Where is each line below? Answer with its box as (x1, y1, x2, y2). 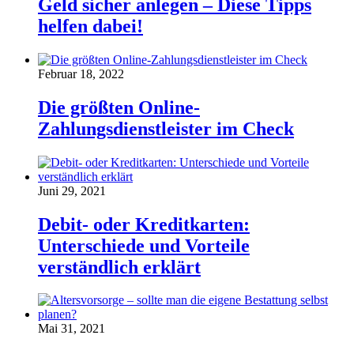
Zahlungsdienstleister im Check (38, 118, 294, 139)
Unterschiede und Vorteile (38, 235, 250, 256)
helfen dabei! (38, 15, 143, 36)
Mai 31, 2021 (38, 322, 105, 336)
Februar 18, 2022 (38, 66, 124, 81)
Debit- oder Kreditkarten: (38, 213, 250, 235)
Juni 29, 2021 (38, 183, 106, 198)
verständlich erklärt (38, 256, 201, 277)
